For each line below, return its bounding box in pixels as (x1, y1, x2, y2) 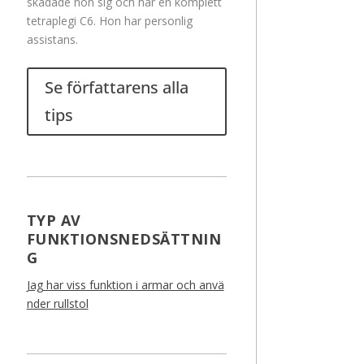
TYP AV (26, 210, 81, 231)
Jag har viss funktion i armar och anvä (26, 277, 224, 293)
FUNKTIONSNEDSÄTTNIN (26, 229, 222, 249)
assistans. (26, 32, 78, 48)
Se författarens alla (44, 76, 188, 99)
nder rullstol (26, 296, 89, 312)
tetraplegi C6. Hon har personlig (26, 13, 193, 29)
